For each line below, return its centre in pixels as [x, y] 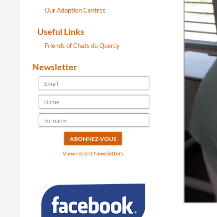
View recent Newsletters [93, 153]
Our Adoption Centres [75, 10]
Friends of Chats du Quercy [82, 46]
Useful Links [61, 31]
